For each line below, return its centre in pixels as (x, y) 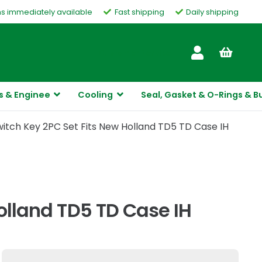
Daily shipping (212, 12)
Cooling (96, 95)
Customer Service (135, 53)
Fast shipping (139, 12)
